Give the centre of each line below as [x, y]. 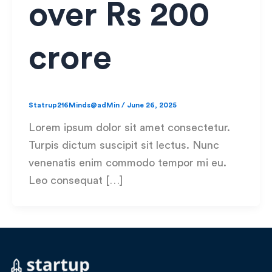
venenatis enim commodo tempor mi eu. [127, 162]
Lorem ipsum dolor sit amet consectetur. [129, 127]
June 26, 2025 [152, 105]
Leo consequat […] [76, 180]
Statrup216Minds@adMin [75, 105]
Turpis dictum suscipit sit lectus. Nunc [124, 145]
